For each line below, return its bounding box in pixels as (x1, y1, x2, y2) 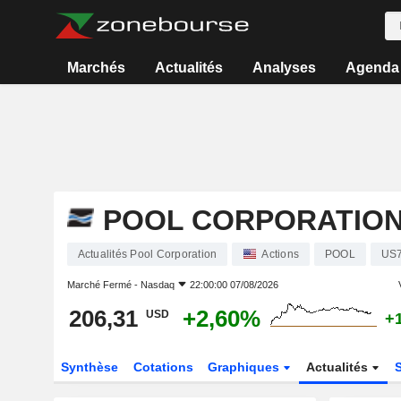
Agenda (345, 60, 399, 75)
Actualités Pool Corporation (77, 248, 218, 260)
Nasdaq (140, 279, 175, 290)
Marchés (67, 60, 126, 75)
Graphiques (208, 360, 284, 374)
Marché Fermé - (66, 279, 141, 290)
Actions (261, 248, 299, 260)
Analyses (252, 60, 316, 75)
